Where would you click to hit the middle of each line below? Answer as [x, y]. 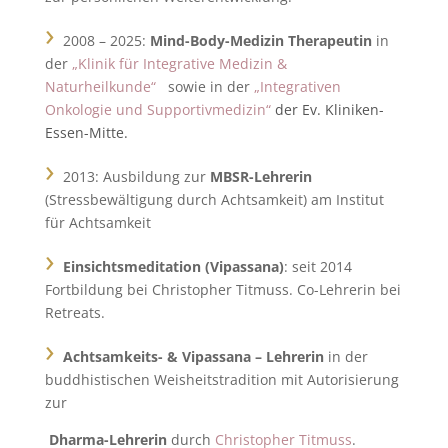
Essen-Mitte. [86, 132]
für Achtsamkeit [97, 222]
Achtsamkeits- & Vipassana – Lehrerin [193, 356]
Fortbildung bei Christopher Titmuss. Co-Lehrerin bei [222, 289]
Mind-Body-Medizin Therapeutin [260, 40]
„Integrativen [297, 86]
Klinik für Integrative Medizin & [182, 63]
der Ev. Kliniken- [329, 109]
